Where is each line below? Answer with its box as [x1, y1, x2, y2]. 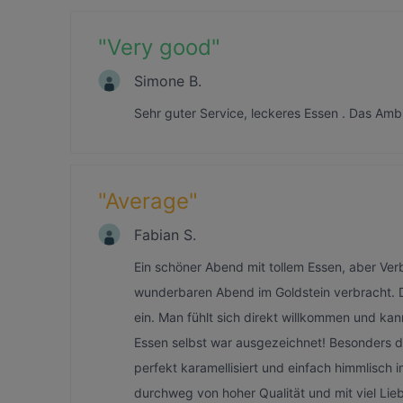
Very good [107, 34, 211, 60]
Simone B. [134, 71, 201, 90]
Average [105, 188, 189, 214]
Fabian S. [134, 225, 196, 244]
